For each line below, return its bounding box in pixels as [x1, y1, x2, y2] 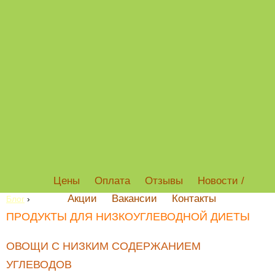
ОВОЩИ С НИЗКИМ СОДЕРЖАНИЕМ [6, 240, 201, 252]
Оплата [95, 175, 130, 187]
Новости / [198, 175, 244, 187]
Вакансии [111, 193, 157, 204]
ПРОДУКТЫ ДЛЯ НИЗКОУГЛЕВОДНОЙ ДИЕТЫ [6, 211, 250, 223]
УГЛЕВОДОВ [6, 258, 72, 271]
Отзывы [145, 175, 183, 187]
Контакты [171, 193, 216, 204]
